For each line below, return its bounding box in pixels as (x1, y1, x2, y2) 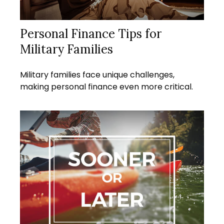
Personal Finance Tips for (20, 26, 161, 42)
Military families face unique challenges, (20, 69, 174, 81)
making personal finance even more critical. (20, 81, 193, 93)
